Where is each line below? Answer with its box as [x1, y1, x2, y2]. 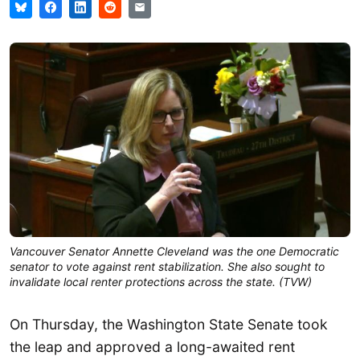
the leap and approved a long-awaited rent [10, 338, 295, 356]
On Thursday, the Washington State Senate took [10, 316, 328, 333]
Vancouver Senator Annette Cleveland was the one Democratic [10, 244, 339, 259]
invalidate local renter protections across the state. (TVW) [10, 275, 312, 289]
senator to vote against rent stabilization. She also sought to [10, 260, 325, 274]
